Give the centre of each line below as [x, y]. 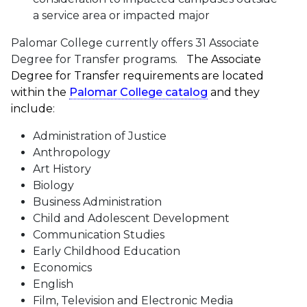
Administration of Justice [100, 136]
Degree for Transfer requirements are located [137, 76]
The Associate [224, 60]
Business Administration [97, 202]
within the [39, 93]
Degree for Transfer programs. [97, 60]
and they [234, 93]
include [32, 109]
